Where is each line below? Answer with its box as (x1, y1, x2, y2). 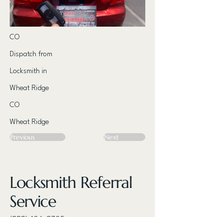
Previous (10, 133, 35, 141)
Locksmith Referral (10, 172, 132, 192)
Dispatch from (10, 51, 52, 58)
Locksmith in (10, 68, 47, 75)
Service (10, 191, 56, 211)
